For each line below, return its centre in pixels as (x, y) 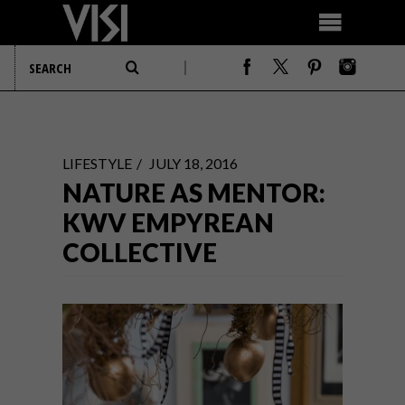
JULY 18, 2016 (193, 163)
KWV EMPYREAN (168, 222)
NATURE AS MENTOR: (194, 193)
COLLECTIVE (140, 252)
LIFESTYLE (97, 163)
